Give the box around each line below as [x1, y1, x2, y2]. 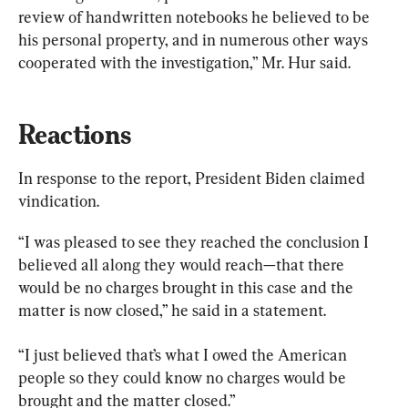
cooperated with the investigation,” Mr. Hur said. [18, 52, 351, 72]
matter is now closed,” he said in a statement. [18, 300, 326, 320]
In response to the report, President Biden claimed [18, 168, 369, 188]
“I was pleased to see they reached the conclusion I [18, 231, 372, 251]
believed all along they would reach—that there [18, 254, 348, 274]
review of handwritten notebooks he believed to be [18, 6, 373, 26]
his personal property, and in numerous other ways [18, 29, 372, 49]
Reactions [18, 117, 131, 150]
